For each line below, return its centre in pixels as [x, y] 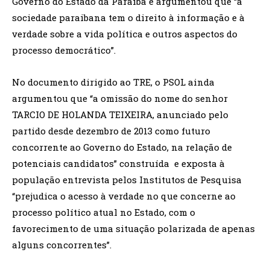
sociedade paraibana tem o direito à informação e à [128, 17]
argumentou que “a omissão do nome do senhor [120, 98]
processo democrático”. [64, 50]
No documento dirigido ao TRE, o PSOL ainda [113, 82]
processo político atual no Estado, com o [104, 212]
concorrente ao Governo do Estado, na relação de [122, 147]
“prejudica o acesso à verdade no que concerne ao [124, 196]
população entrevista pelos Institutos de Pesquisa [127, 180]
